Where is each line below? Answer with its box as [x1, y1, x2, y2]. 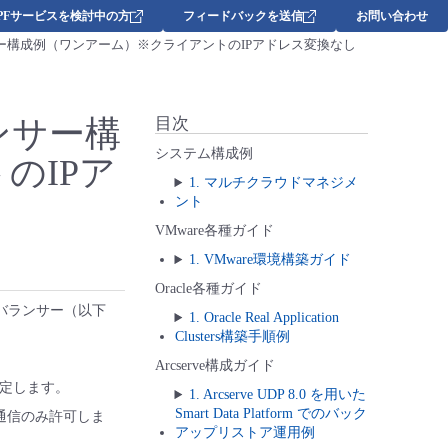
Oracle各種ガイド [154, 281, 262, 297]
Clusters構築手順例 [174, 329, 290, 345]
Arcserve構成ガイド [154, 358, 275, 374]
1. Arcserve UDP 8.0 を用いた [189, 387, 367, 403]
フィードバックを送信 [183, 9, 303, 23]
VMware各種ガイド [154, 223, 274, 239]
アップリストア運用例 [174, 425, 315, 441]
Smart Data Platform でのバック [174, 406, 367, 422]
